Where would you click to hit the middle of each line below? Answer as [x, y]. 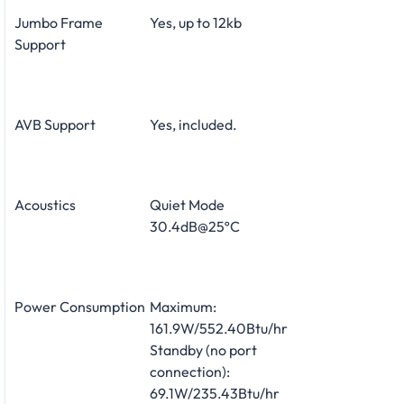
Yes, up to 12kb [196, 22]
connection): [190, 371]
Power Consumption [80, 306]
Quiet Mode [187, 204]
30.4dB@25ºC [195, 226]
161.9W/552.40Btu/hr [219, 328]
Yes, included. [193, 124]
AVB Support [55, 124]
